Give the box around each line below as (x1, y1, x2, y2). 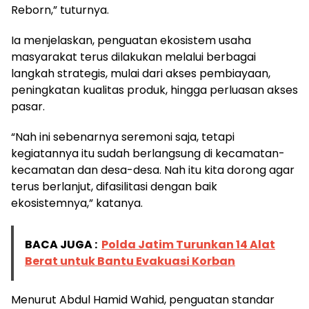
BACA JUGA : (25, 237, 97, 252)
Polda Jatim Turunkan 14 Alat (101, 237, 275, 252)
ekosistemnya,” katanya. (11, 195, 143, 211)
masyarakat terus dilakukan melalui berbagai (11, 49, 256, 65)
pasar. (11, 99, 45, 114)
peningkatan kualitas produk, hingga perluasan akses (11, 82, 298, 98)
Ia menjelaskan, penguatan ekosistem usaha (11, 32, 251, 48)
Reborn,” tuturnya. (11, 2, 109, 18)
